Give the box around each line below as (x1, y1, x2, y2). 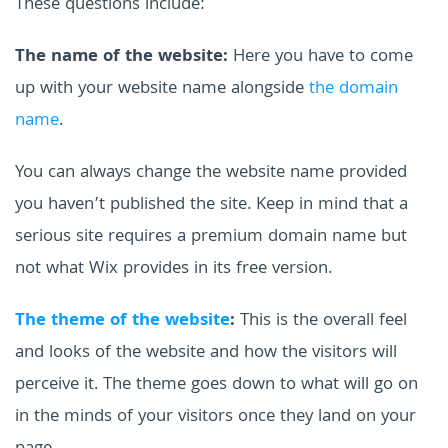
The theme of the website (15, 306, 230, 336)
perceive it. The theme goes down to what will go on (15, 370, 418, 400)
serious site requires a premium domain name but (15, 222, 407, 252)
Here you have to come (233, 42, 413, 72)
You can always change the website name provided (15, 158, 407, 188)
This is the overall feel (235, 306, 407, 336)
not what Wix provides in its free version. (15, 254, 332, 284)
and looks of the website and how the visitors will (15, 338, 397, 368)
